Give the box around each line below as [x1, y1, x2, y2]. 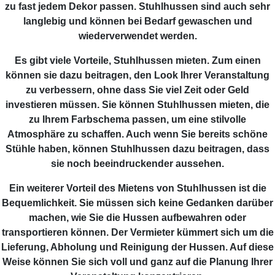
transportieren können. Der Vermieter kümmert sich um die [1, 227, 274, 238]
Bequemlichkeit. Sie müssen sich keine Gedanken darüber [2, 198, 273, 209]
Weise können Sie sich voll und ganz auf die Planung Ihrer [2, 257, 273, 268]
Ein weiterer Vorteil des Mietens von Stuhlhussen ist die [9, 183, 266, 194]
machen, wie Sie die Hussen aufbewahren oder [29, 212, 246, 223]
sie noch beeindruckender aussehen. [51, 158, 224, 169]
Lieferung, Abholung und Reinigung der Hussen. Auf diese [1, 242, 274, 253]
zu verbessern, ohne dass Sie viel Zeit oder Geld [26, 85, 249, 96]
